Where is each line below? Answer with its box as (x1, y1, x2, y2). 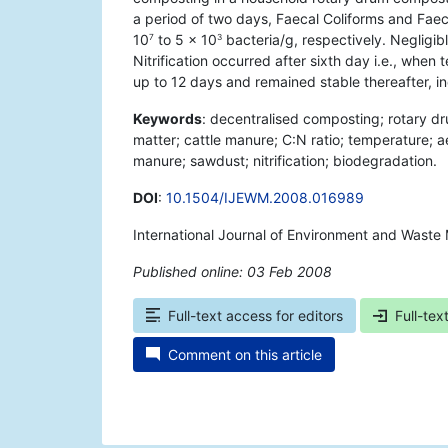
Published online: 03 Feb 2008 (133, 263, 332, 281)
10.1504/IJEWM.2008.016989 (166, 189, 364, 207)
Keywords (133, 110, 202, 128)
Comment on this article (168, 346, 322, 364)
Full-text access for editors (168, 307, 343, 325)
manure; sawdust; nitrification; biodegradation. (133, 152, 437, 170)
